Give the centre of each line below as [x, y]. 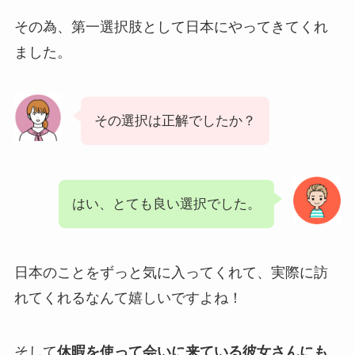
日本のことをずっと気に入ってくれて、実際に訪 [171, 272]
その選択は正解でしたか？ [175, 121]
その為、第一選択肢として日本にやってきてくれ [171, 27]
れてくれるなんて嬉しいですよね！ [128, 298]
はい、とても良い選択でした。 [167, 204]
